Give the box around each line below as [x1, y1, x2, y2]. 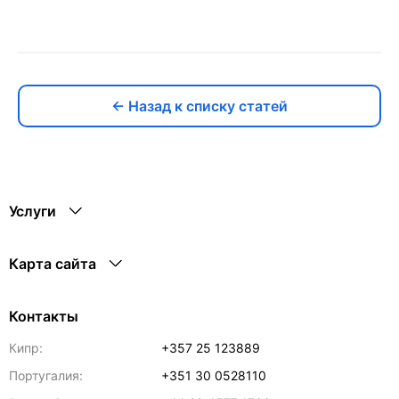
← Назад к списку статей [111, 96, 288, 115]
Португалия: [9, 368, 83, 383]
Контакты [9, 307, 78, 325]
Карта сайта [9, 255, 96, 273]
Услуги [9, 202, 56, 220]
